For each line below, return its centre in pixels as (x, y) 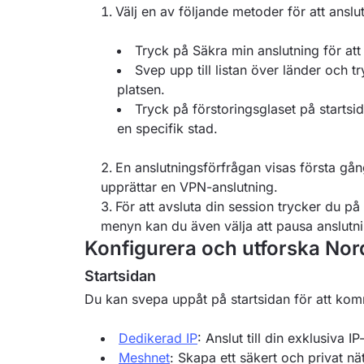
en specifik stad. (167, 128)
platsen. (141, 89)
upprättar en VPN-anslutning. (189, 187)
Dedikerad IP (158, 338)
